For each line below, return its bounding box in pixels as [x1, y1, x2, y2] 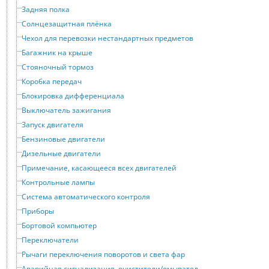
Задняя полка [22, 4, 70, 15]
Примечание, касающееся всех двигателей [22, 163, 177, 174]
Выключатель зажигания [22, 105, 111, 116]
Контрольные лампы [22, 177, 95, 188]
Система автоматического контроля [22, 192, 150, 202]
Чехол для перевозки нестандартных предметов [22, 33, 193, 44]
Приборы [22, 206, 54, 217]
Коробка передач [22, 76, 82, 87]
